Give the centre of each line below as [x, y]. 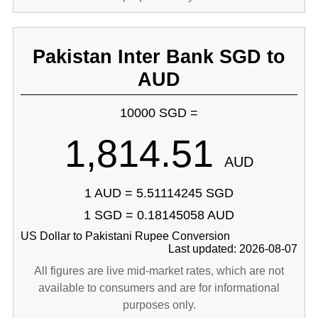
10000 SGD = [159, 113]
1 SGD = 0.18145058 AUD [159, 215]
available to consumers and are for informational [159, 288]
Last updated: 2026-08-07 [233, 249]
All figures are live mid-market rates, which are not [159, 271]
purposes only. [159, 305]
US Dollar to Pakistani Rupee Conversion [125, 236]
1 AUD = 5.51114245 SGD [159, 193]
